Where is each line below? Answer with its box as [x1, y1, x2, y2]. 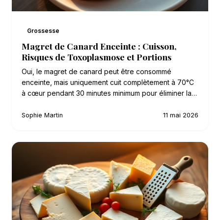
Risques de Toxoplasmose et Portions [22, 51, 171, 63]
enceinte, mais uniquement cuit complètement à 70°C [22, 78, 194, 87]
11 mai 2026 [163, 111, 198, 119]
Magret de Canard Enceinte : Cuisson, [22, 40, 176, 52]
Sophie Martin [22, 111, 63, 119]
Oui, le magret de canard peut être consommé [22, 67, 171, 76]
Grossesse [27, 27, 60, 34]
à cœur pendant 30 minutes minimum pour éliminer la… [22, 89, 197, 98]
